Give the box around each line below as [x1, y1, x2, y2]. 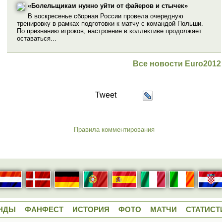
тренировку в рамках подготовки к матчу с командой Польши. [17, 19, 203, 27]
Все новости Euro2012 [133, 59, 221, 68]
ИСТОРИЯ [72, 205, 110, 214]
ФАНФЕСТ [25, 205, 63, 214]
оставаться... [17, 34, 56, 42]
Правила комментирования [73, 125, 155, 133]
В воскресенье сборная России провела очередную [28, 12, 183, 20]
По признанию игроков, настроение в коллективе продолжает [17, 27, 202, 35]
